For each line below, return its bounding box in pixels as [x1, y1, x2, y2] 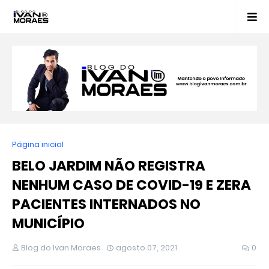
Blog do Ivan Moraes [21, 242, 101, 254]
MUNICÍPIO [12, 214, 85, 234]
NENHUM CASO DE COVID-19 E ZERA [12, 175, 251, 195]
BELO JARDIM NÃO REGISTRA [12, 156, 205, 176]
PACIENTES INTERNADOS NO [12, 195, 201, 214]
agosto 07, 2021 [116, 242, 177, 254]
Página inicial [12, 139, 64, 151]
